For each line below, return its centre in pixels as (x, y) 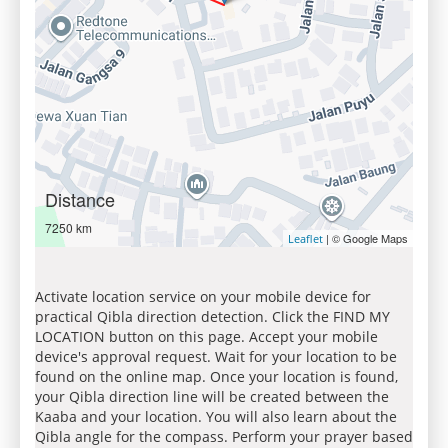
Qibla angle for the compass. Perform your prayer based (224, 436)
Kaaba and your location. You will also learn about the (216, 416)
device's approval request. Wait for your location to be (216, 356)
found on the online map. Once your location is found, (216, 376)
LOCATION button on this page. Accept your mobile (206, 336)
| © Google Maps (365, 238)
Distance (80, 199)
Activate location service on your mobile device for (203, 296)
